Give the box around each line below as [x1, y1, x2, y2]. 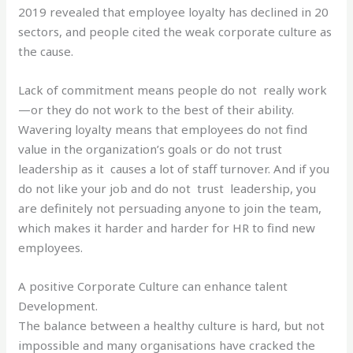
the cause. [18, 43, 74, 59]
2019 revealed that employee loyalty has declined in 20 [18, 3, 329, 20]
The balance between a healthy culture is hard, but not [18, 317, 325, 333]
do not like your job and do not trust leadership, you [18, 180, 317, 196]
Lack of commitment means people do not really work [18, 81, 328, 98]
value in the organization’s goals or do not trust [18, 140, 283, 157]
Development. [18, 297, 98, 314]
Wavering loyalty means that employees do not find [18, 121, 308, 137]
